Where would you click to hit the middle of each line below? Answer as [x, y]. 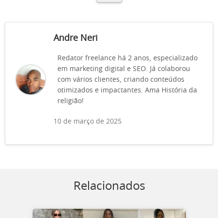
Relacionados [109, 186]
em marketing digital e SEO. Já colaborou [124, 69]
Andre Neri [76, 38]
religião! [71, 101]
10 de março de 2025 [88, 122]
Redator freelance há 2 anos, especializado [127, 58]
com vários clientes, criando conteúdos [121, 80]
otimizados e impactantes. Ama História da [127, 91]
